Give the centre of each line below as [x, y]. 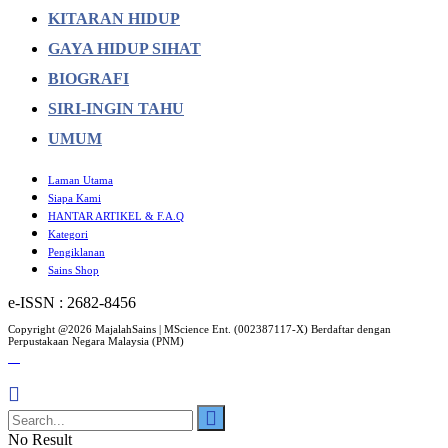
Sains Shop [73, 269]
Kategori [68, 233]
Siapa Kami [74, 197]
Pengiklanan [76, 251]
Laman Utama [80, 179]
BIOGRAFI [88, 78]
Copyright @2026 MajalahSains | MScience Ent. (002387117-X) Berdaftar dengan [199, 328]
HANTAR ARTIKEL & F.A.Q [116, 215]
